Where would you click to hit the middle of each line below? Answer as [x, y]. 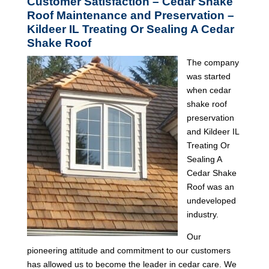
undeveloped [211, 200]
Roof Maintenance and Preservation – [132, 15]
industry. [202, 214]
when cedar [209, 90]
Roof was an [210, 186]
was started [208, 76]
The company [213, 62]
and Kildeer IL [213, 131]
